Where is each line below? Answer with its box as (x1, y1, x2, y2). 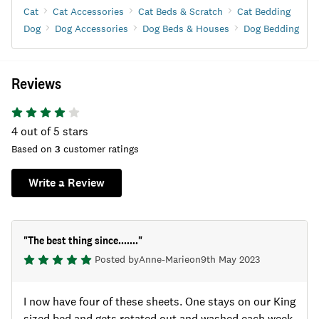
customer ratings (63, 142, 139, 155)
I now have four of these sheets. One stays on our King (23, 294, 296, 309)
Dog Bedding (244, 22, 299, 35)
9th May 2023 (201, 253, 260, 266)
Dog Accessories (55, 22, 128, 35)
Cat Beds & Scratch (138, 5, 223, 18)
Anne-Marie (139, 253, 189, 266)
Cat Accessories (53, 5, 124, 18)
